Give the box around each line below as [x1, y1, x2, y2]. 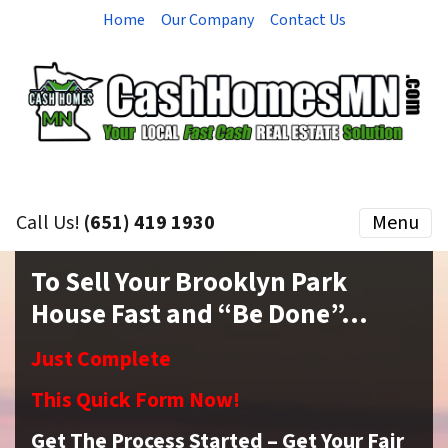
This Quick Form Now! [31, 385, 240, 417]
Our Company [160, 9, 254, 31]
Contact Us [269, 9, 346, 31]
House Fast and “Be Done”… [31, 295, 368, 335]
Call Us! [16, 209, 84, 238]
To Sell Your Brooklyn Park [31, 263, 347, 303]
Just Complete [31, 344, 171, 376]
